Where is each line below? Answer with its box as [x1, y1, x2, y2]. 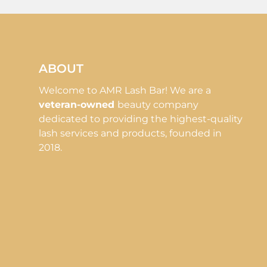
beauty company [117, 98, 198, 110]
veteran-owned [39, 98, 117, 110]
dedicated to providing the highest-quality [39, 113, 243, 125]
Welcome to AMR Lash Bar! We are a [39, 84, 211, 96]
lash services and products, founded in [39, 127, 222, 139]
